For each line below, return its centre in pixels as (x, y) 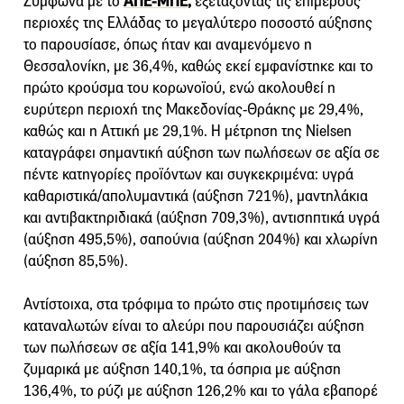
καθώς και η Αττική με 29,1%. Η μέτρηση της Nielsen (188, 131)
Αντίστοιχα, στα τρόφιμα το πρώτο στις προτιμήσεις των (196, 304)
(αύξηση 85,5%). (76, 261)
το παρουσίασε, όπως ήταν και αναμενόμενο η (168, 44)
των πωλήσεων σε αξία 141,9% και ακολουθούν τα (182, 347)
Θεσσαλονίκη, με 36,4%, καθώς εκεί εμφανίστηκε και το (198, 66)
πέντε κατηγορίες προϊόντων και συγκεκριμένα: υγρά (188, 174)
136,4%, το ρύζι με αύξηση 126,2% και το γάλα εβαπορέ (201, 390)
